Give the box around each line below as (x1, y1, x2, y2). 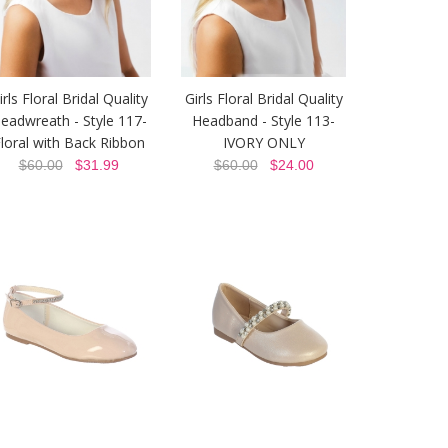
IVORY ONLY (222, 132, 305, 152)
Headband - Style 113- (192, 110, 335, 130)
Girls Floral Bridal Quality (184, 88, 343, 108)
